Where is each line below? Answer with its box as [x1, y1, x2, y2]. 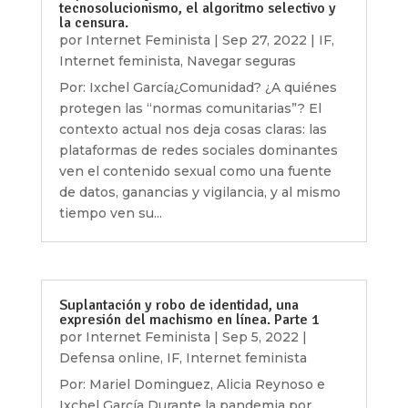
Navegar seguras [186, 53, 296, 70]
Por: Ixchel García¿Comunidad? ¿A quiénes [58, 79, 337, 97]
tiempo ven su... [58, 205, 162, 222]
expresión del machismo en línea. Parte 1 [58, 311, 320, 330]
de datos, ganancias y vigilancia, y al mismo [58, 184, 341, 201]
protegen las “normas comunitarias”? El [58, 100, 321, 117]
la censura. [58, 14, 128, 33]
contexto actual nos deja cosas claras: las [58, 121, 327, 138]
